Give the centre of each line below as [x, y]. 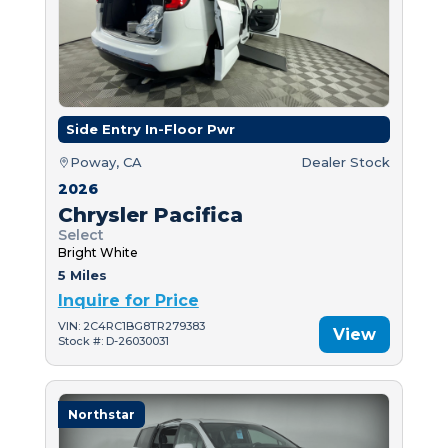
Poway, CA [105, 161]
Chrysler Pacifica [150, 214]
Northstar [101, 414]
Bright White [97, 252]
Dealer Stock [346, 161]
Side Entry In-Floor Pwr [150, 128]
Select [80, 234]
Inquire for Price [128, 300]
